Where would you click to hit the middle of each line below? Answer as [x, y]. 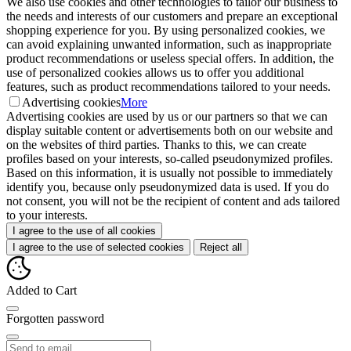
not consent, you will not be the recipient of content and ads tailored [173, 201]
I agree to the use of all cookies [84, 231]
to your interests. [47, 215]
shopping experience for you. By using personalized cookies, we [166, 31]
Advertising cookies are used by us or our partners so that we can [167, 117]
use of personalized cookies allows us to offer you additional [155, 73]
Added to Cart [42, 291]
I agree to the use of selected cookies [98, 248]
